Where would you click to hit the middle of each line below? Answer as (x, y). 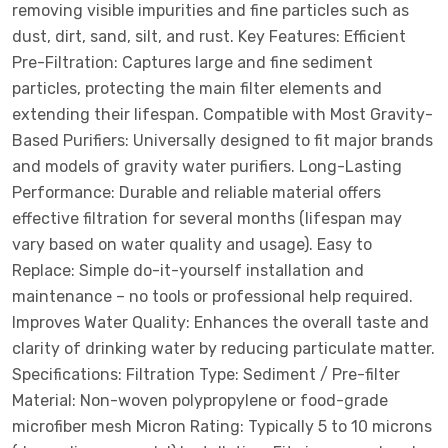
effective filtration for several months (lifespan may (207, 218)
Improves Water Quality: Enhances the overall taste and (220, 322)
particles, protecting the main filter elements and (197, 88)
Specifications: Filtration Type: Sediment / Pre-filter (206, 374)
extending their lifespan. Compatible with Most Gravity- (222, 114)
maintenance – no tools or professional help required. (212, 296)
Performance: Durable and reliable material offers (196, 192)
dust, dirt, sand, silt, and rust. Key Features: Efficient (209, 36)
